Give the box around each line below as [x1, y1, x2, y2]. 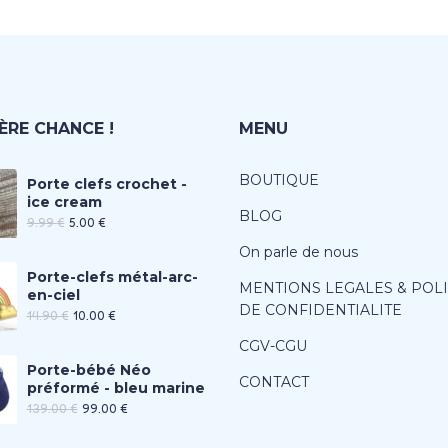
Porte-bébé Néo [26, 360, 151, 379]
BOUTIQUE [239, 170, 319, 189]
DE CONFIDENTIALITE [239, 300, 402, 319]
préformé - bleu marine [26, 378, 205, 397]
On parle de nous [239, 242, 358, 261]
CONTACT [239, 372, 309, 391]
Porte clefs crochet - [26, 174, 187, 193]
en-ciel [26, 285, 80, 304]
